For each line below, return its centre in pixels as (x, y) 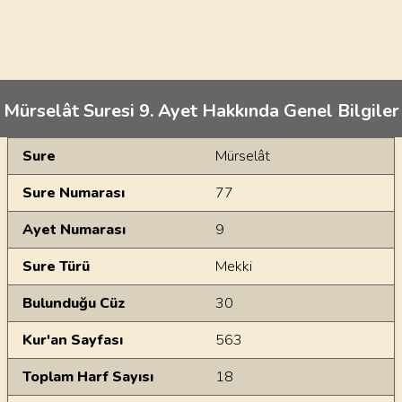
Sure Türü (56, 267)
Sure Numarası (74, 193)
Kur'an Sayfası (73, 340)
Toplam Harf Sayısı (88, 377)
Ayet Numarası (74, 230)
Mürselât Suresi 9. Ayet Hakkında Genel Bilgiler (201, 111)
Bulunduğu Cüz (74, 303)
